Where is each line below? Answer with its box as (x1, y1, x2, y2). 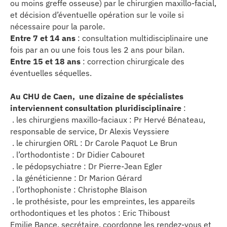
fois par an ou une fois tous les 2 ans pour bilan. (10, 44, 184, 55)
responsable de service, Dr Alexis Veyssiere (10, 126, 169, 136)
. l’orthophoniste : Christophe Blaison (10, 184, 147, 195)
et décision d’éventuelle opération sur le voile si (10, 9, 184, 20)
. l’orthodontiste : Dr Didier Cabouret (10, 149, 145, 160)
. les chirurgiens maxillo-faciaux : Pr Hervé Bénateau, (10, 114, 205, 125)
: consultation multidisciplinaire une (75, 32, 208, 43)
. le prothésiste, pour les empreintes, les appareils (10, 196, 195, 206)
